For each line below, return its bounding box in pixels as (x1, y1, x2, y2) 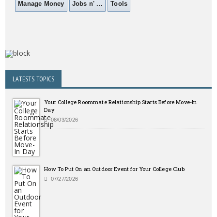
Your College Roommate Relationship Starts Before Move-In (44, 98, 197, 106)
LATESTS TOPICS (13, 75, 55, 84)
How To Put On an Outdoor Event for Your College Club (44, 165, 185, 173)
